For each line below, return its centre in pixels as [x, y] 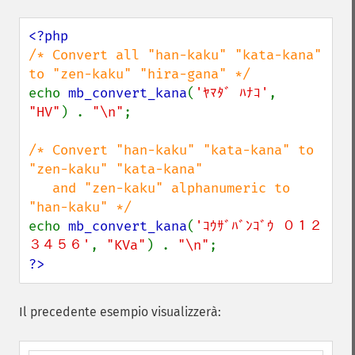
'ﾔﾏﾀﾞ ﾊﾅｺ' [232, 93]
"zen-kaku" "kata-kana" [120, 169]
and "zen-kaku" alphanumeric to [40, 188]
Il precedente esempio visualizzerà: [120, 312]
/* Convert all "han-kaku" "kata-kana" [175, 55]
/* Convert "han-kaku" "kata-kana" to [171, 150]
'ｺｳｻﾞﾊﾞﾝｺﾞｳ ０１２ [259, 226]
